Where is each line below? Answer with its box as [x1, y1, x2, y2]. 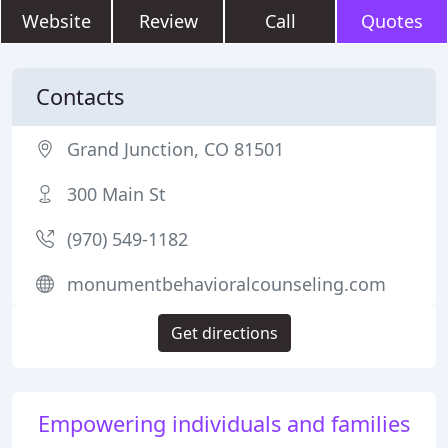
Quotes [361, 9, 423, 33]
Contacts [36, 82, 124, 111]
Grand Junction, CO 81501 [67, 137, 284, 161]
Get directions [170, 322, 278, 344]
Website [21, 9, 91, 33]
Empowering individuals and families [38, 409, 410, 438]
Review [138, 9, 198, 33]
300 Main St [67, 182, 166, 206]
